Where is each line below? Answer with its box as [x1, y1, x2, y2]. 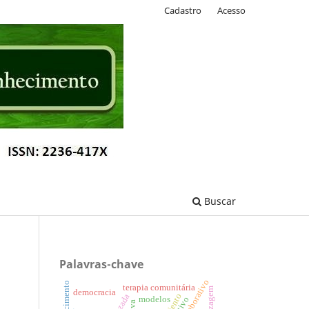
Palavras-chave [59, 256, 143, 272]
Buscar [201, 194, 236, 208]
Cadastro [164, 3, 202, 17]
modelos [138, 295, 170, 305]
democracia [73, 287, 117, 297]
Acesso [217, 3, 246, 17]
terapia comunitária [122, 282, 195, 292]
